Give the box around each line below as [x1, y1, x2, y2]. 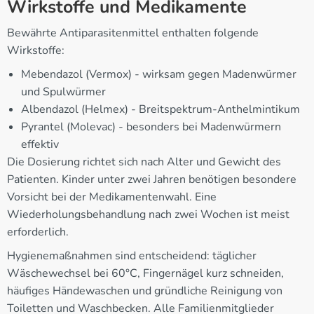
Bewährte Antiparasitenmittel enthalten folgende [7, 25, 259, 41]
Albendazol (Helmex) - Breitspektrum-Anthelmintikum [21, 102, 300, 118]
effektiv [21, 137, 59, 153]
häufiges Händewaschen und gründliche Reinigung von [7, 283, 282, 299]
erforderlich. [7, 224, 69, 240]
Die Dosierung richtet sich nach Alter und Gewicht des [7, 154, 281, 170]
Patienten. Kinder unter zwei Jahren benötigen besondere [7, 172, 296, 188]
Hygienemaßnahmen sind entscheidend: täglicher [7, 248, 257, 264]
